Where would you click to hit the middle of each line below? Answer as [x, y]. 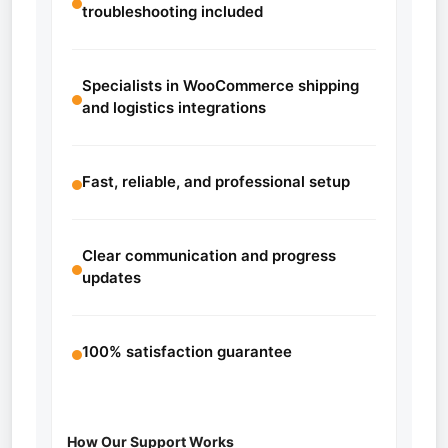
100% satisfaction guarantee [187, 351]
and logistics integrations [174, 107]
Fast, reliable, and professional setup [216, 181]
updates [111, 277]
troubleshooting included [172, 11]
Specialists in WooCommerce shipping [220, 85]
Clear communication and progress [209, 255]
